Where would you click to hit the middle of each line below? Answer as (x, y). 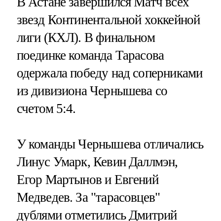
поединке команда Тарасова (90, 55)
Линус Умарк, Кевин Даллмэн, (97, 162)
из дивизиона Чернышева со (92, 91)
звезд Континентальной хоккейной (108, 20)
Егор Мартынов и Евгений (87, 179)
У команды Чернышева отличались (110, 144)
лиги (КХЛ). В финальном (86, 38)
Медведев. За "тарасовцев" (88, 197)
